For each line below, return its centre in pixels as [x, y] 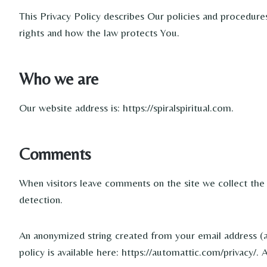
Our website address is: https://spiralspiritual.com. [126, 108]
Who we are [59, 79]
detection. [41, 199]
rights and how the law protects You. [99, 32]
